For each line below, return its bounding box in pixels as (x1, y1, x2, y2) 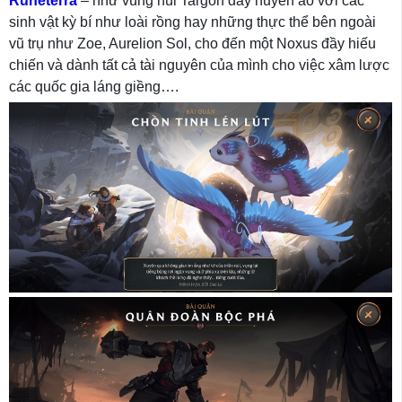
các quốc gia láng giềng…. (9, 79, 179, 94)
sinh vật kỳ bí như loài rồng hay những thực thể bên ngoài (9, 14, 376, 30)
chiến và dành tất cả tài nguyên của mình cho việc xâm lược (9, 57, 389, 73)
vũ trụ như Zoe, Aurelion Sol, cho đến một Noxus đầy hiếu (9, 36, 376, 51)
